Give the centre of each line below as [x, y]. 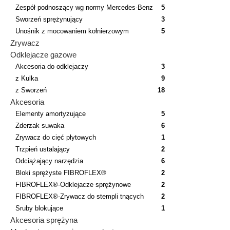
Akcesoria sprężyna [44, 220]
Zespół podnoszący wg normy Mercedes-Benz [84, 7]
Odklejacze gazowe [43, 54]
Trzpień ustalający [43, 149]
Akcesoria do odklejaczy [52, 66]
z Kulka [27, 78]
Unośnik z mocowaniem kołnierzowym [72, 31]
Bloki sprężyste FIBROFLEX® [61, 172]
